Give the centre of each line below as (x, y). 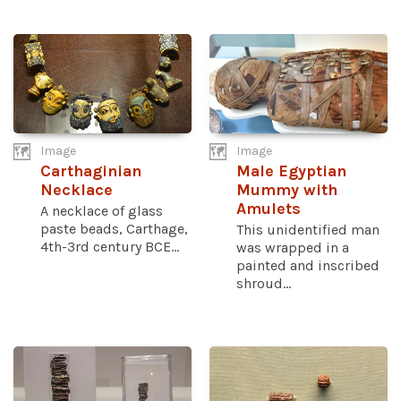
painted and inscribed (308, 266)
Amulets (269, 209)
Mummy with (287, 191)
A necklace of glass (102, 211)
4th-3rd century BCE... (110, 247)
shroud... (264, 284)
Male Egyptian (291, 172)
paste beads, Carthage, (114, 229)
